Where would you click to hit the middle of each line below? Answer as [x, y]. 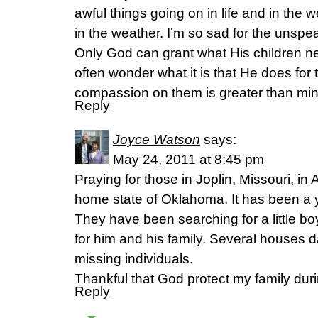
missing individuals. [134, 259]
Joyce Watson [157, 139]
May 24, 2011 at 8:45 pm [188, 159]
